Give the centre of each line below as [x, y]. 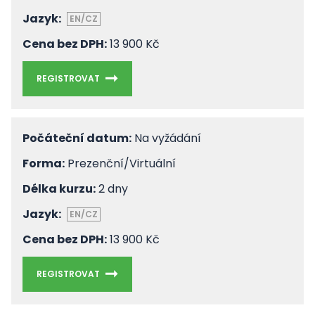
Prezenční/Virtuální [120, 163]
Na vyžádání [166, 138]
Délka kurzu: [59, 189]
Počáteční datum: [77, 138]
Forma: [44, 163]
